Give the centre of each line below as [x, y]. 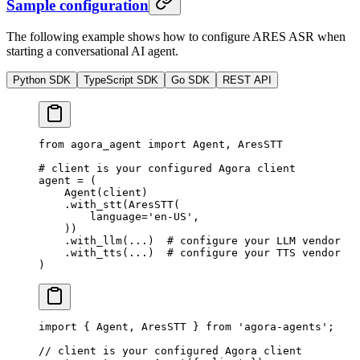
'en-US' [170, 217]
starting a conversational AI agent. [92, 51]
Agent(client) [93, 193]
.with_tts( [84, 253]
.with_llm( [84, 241]
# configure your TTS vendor [254, 253]
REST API [247, 80]
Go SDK [190, 80]
